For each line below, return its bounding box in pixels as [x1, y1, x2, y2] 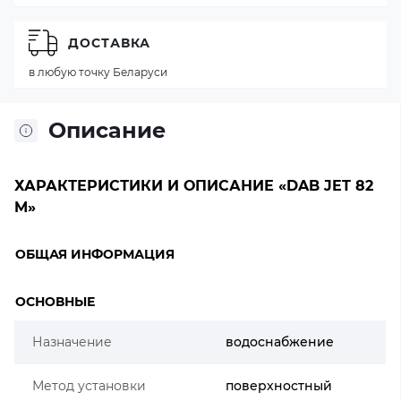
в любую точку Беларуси [29, 65, 167, 79]
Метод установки [32, 378, 146, 394]
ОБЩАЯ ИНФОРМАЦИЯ [15, 246, 175, 262]
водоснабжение [226, 334, 334, 350]
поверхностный [226, 378, 332, 394]
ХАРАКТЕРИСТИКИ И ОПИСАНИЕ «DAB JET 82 [14, 177, 373, 194]
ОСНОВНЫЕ [15, 294, 95, 310]
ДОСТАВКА [68, 34, 150, 51]
